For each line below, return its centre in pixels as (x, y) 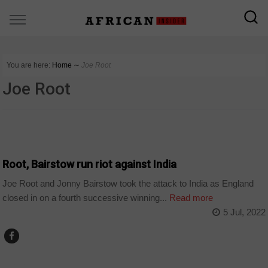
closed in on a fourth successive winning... (85, 198)
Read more (190, 198)
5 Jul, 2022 (244, 212)
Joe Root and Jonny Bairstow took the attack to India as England (128, 184)
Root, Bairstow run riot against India (90, 164)
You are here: (29, 65)
